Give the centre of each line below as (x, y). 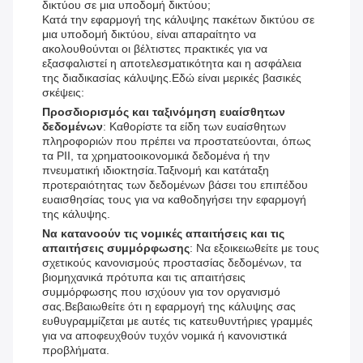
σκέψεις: (63, 93)
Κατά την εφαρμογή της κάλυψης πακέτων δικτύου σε (178, 20)
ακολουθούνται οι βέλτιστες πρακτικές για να (155, 49)
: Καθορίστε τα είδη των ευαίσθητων (194, 127)
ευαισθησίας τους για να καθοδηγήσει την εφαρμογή (174, 200)
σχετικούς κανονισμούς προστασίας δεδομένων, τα (172, 263)
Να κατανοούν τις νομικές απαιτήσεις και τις (163, 234)
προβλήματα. (76, 350)
